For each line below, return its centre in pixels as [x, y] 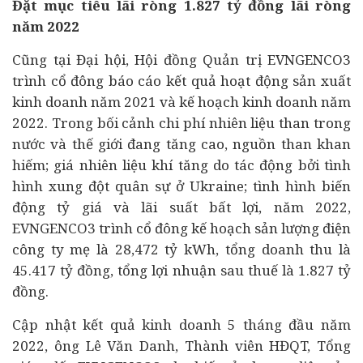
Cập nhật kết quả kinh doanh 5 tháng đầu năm [181, 325]
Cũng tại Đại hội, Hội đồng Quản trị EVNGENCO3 [181, 60]
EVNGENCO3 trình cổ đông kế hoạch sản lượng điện [181, 228]
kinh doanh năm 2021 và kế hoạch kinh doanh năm [181, 102]
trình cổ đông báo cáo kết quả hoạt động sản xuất [181, 81]
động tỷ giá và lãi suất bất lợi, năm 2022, [181, 207]
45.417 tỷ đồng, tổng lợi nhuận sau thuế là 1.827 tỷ [181, 270]
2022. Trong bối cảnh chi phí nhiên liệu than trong [181, 123]
